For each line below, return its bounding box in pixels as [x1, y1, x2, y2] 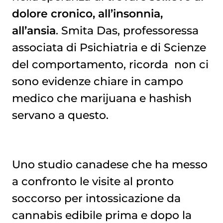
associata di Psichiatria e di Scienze [11, 41, 206, 54]
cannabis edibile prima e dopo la [11, 208, 192, 222]
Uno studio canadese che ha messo [11, 157, 208, 171]
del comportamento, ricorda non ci [11, 58, 209, 71]
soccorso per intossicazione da [11, 191, 181, 205]
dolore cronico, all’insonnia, [11, 7, 163, 20]
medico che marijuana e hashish [11, 92, 192, 105]
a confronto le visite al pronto [11, 174, 174, 188]
